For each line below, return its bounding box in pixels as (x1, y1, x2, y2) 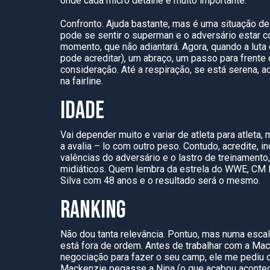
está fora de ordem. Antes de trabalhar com (60, 240, 245, 251)
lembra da (136, 163, 177, 175)
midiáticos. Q (60, 163, 115, 175)
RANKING (60, 196, 130, 225)
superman (132, 30, 174, 41)
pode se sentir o (60, 30, 132, 41)
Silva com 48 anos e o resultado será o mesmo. (60, 175, 260, 186)
